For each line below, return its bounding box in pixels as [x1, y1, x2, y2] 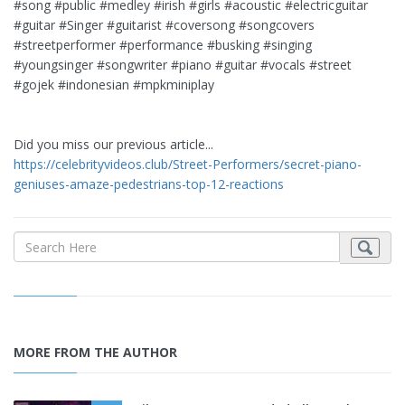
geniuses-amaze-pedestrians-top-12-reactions [14, 175, 284, 193]
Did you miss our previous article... [14, 136, 213, 154]
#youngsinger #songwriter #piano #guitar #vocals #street [14, 56, 352, 74]
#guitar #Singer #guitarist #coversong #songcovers [14, 16, 315, 34]
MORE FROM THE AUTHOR [14, 344, 177, 362]
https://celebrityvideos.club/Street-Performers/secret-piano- [14, 155, 362, 174]
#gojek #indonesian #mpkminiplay [14, 76, 214, 94]
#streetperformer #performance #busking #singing [14, 36, 312, 54]
